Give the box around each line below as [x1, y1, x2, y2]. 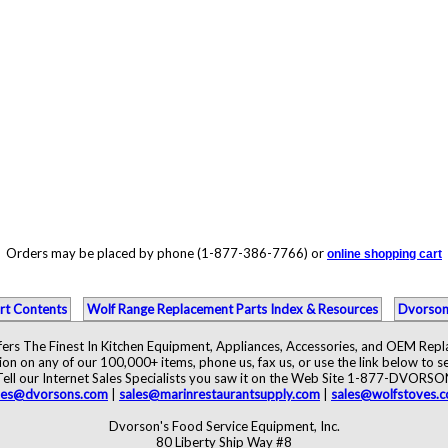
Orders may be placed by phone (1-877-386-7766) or [6, 245, 327, 261]
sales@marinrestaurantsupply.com [119, 386, 320, 402]
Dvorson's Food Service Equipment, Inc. [108, 418, 340, 434]
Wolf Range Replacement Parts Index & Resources [87, 301, 378, 317]
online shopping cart [327, 247, 442, 261]
